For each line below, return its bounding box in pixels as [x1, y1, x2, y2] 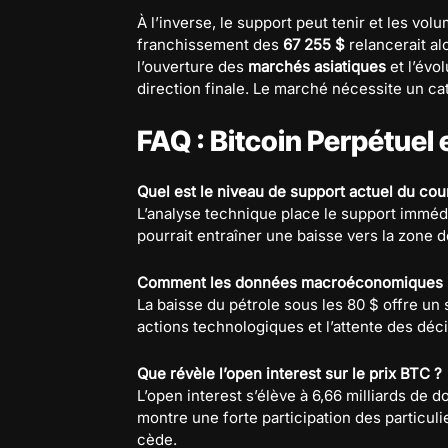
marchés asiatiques [248, 56, 386, 76]
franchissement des [137, 34, 283, 54]
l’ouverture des [137, 56, 248, 76]
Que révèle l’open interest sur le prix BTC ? [137, 363, 442, 383]
